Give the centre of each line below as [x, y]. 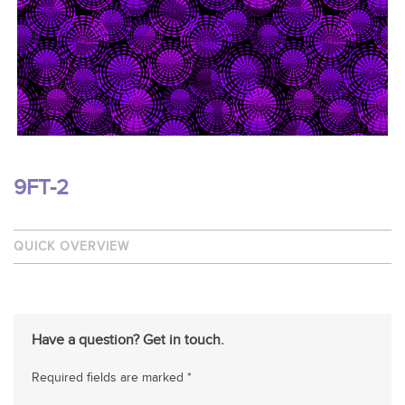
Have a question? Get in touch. [128, 340]
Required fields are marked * [112, 378]
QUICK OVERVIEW [71, 247]
